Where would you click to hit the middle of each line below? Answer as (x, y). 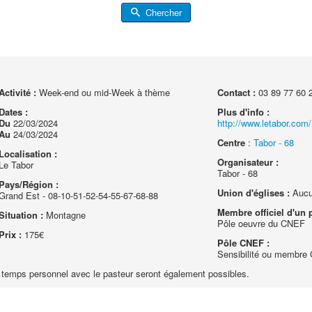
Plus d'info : (244, 112)
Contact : (237, 92)
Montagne (64, 215)
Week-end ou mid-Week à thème (103, 92)
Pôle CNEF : (244, 243)
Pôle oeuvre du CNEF (262, 223)
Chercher (162, 12)
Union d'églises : (254, 193)
